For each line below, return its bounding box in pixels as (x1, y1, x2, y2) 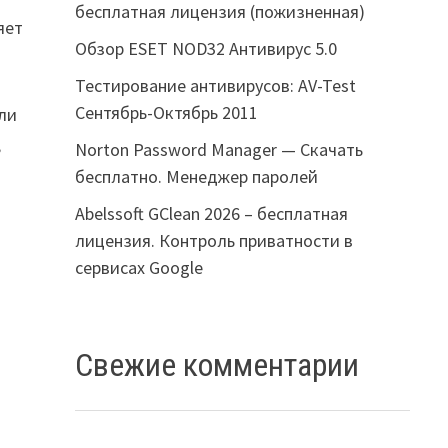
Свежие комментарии (74, 345, 359, 384)
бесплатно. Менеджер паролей (74, 164, 318, 188)
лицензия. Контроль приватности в (74, 228, 353, 252)
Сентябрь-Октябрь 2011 (74, 100, 258, 124)
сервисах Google (74, 255, 203, 279)
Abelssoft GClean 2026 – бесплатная (74, 201, 348, 225)
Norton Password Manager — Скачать (74, 137, 363, 161)
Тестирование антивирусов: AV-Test (74, 73, 356, 97)
